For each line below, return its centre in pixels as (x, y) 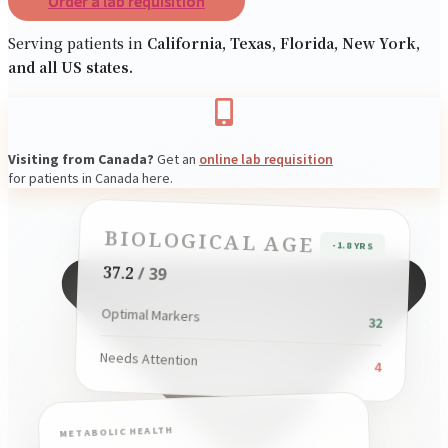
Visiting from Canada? (81, 159)
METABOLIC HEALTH (116, 432)
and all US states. (70, 66)
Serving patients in (77, 42)
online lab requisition (266, 159)
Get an (176, 159)
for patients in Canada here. (90, 178)
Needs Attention (149, 359)
